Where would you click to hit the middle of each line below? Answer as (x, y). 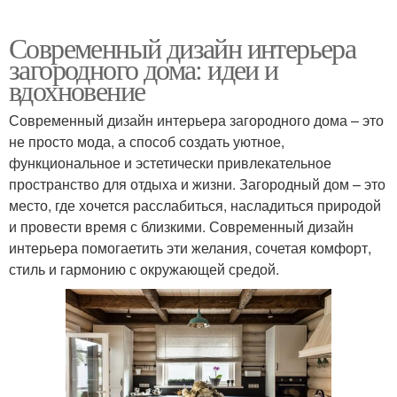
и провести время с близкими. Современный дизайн (181, 227)
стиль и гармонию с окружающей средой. (144, 269)
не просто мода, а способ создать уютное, (147, 142)
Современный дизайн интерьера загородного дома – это (196, 121)
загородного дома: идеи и (144, 69)
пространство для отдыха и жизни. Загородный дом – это (197, 184)
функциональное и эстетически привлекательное (170, 163)
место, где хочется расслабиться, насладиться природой (195, 206)
